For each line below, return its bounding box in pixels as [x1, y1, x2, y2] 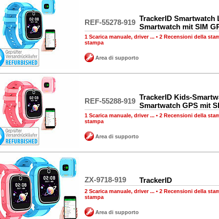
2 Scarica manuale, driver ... [85, 188, 154, 194]
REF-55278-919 [85, 18, 135, 26]
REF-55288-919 [85, 97, 135, 105]
